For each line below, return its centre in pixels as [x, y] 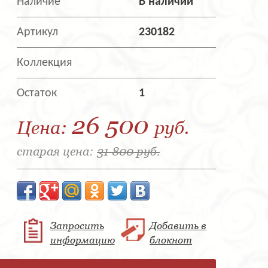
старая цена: [57, 152]
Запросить [77, 226]
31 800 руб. [128, 152]
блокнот [171, 240]
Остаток [37, 94]
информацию [82, 240]
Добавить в [178, 226]
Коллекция [44, 63]
